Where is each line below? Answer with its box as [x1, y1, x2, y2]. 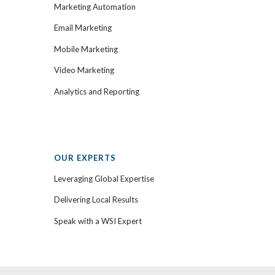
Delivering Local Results [54, 195, 138, 205]
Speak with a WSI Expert [54, 216, 142, 227]
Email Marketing [54, 23, 112, 33]
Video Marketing [54, 65, 114, 76]
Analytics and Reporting [54, 87, 139, 97]
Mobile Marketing [54, 44, 118, 54]
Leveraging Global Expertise [54, 173, 154, 184]
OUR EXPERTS [54, 152, 116, 163]
